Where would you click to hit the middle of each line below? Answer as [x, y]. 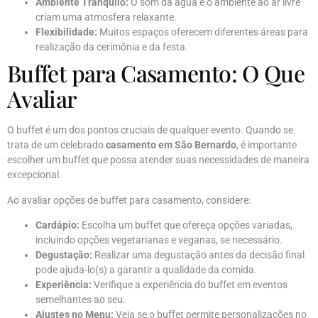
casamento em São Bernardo [171, 145]
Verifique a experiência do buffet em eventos [190, 285]
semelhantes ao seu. [81, 300]
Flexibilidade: [66, 32]
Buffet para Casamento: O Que [156, 73]
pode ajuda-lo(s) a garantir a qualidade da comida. [146, 270]
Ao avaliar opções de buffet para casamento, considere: [129, 200]
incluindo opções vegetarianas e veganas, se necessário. [159, 240]
